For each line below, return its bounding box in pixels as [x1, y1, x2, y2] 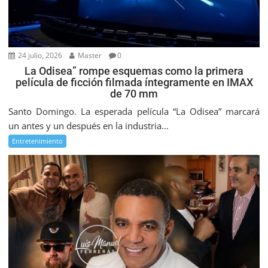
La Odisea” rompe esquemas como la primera [25, 65, 243, 78]
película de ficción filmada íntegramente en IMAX [15, 76, 253, 89]
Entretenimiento [12, 136, 63, 146]
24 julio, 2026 [16, 50, 63, 61]
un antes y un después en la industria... [8, 120, 169, 132]
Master [76, 50, 102, 61]
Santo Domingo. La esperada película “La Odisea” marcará [8, 105, 260, 118]
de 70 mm [110, 87, 158, 100]
